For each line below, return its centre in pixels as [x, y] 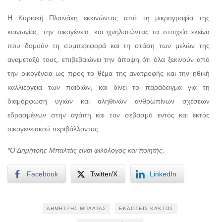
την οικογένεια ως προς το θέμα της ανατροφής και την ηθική [109, 73]
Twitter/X [104, 174]
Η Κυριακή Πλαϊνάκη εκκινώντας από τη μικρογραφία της [109, 18]
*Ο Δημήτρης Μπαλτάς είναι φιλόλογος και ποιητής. [86, 150]
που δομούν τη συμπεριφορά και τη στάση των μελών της [109, 45]
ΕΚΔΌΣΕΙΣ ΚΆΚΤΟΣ [146, 208]
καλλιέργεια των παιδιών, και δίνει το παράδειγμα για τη [109, 87]
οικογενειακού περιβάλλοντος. [54, 129]
